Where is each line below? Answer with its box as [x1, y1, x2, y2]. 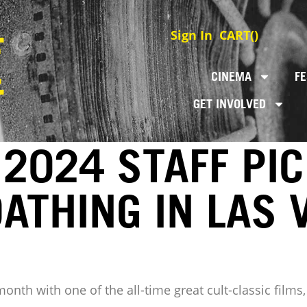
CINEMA [211, 69, 252, 84]
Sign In [167, 27, 212, 43]
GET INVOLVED [193, 96, 266, 112]
